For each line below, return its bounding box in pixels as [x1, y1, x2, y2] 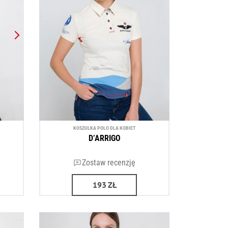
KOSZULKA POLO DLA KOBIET [73, 125, 135, 131]
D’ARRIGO [88, 133, 121, 144]
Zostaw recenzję [81, 158, 135, 167]
